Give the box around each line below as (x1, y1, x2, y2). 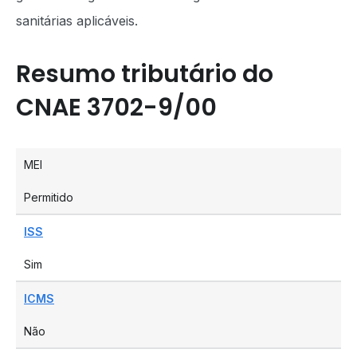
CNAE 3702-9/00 (16, 91, 217, 124)
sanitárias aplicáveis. (16, 13, 138, 29)
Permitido (24, 190, 73, 204)
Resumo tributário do (16, 57, 273, 91)
